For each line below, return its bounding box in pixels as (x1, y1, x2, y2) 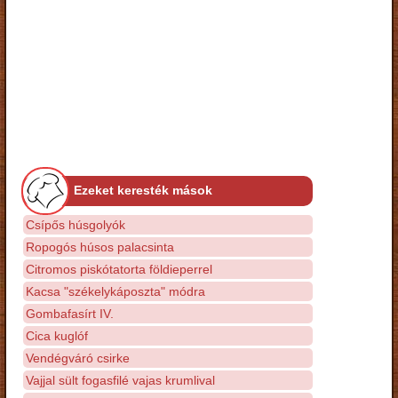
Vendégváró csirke (26, 350, 130, 365)
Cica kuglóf (26, 328, 88, 343)
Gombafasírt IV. (26, 306, 114, 321)
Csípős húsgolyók (26, 217, 125, 232)
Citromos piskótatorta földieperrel (26, 261, 212, 276)
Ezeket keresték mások (74, 182, 212, 197)
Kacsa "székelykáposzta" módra (26, 283, 205, 298)
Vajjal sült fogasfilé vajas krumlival (26, 372, 215, 387)
